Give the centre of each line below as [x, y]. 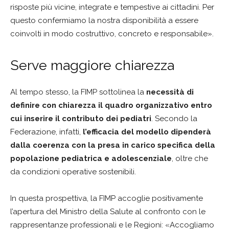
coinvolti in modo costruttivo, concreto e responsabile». [112, 34]
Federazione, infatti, [47, 132]
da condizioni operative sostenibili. [73, 172]
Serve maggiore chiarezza [92, 65]
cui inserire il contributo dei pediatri [81, 119]
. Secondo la [174, 119]
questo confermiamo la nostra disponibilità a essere [104, 20]
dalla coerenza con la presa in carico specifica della [113, 145]
